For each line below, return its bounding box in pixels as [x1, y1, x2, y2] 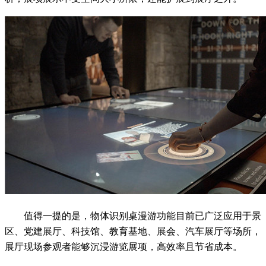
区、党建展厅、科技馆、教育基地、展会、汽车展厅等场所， [5, 226, 261, 236]
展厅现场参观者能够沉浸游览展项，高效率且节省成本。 [5, 241, 242, 252]
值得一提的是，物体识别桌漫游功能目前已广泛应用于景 [24, 210, 261, 221]
